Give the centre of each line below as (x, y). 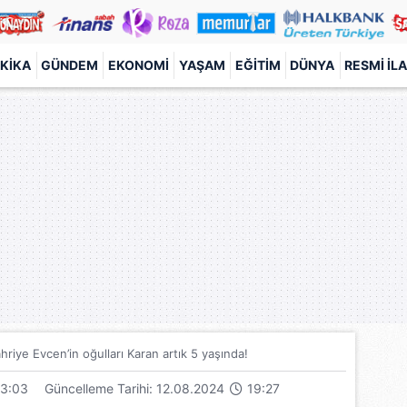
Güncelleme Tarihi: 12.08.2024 (136, 388)
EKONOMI (138, 65)
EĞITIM (258, 65)
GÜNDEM (70, 65)
